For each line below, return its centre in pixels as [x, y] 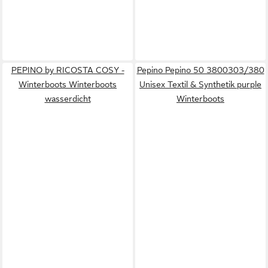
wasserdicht [68, 99]
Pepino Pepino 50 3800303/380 [200, 70]
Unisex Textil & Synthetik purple [200, 84]
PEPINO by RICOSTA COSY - [68, 70]
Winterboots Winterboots [68, 84]
